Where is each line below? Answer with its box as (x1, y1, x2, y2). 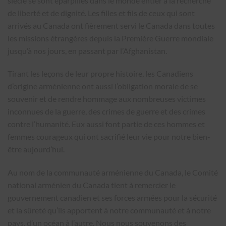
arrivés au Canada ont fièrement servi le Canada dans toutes (8, 20, 215, 30)
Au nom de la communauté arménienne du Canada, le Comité (8, 167, 218, 178)
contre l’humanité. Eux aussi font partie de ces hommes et (8, 119, 205, 129)
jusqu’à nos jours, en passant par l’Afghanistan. (8, 45, 167, 55)
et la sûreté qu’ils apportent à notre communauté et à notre (8, 205, 211, 215)
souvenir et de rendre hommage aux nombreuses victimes (8, 94, 206, 104)
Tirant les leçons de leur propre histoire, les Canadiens (8, 69, 193, 79)
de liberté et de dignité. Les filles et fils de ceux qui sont (8, 8, 195, 18)
